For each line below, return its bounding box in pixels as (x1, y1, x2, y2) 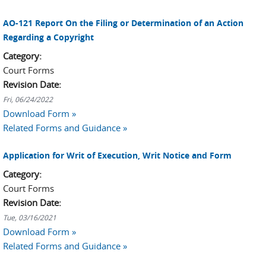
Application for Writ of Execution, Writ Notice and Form (3, 149, 232, 161)
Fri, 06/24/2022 (3, 94, 53, 104)
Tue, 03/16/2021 (3, 212, 56, 222)
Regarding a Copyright (3, 31, 94, 43)
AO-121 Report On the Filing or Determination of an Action (3, 17, 243, 28)
